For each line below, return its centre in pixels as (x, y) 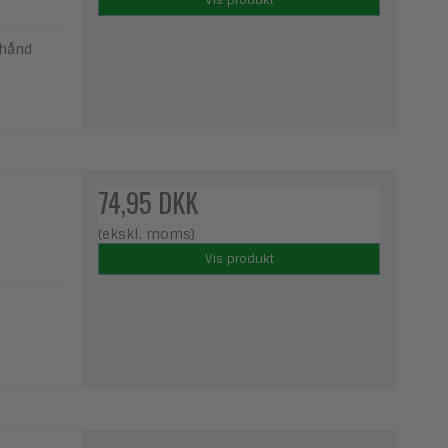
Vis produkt (239, 258)
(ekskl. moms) (147, 233)
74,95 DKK (148, 202)
